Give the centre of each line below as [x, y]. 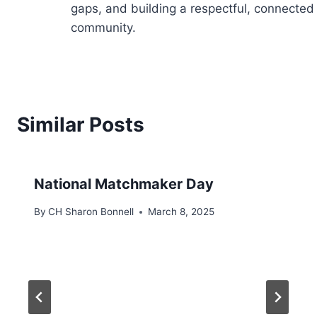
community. [103, 28]
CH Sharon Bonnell [91, 212]
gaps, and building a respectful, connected [192, 9]
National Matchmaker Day [124, 184]
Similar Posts [81, 125]
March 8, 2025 [181, 212]
